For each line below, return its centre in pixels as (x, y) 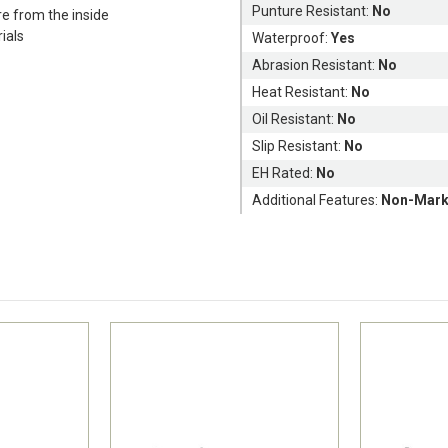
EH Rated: (284, 172)
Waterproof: (292, 37)
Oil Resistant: (295, 118)
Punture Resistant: (312, 10)
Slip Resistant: (298, 145)
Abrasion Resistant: (315, 64)
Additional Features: (317, 199)
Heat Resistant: (302, 91)
